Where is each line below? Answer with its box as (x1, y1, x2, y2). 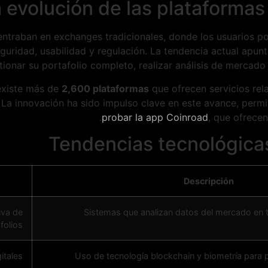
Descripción (184, 175, 234, 186)
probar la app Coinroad (102, 111, 208, 123)
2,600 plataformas (62, 82, 149, 95)
